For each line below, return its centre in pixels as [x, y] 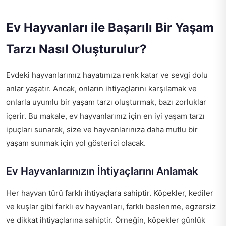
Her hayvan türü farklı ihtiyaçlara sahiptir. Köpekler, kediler [110, 193]
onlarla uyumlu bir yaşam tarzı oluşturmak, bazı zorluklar [106, 102]
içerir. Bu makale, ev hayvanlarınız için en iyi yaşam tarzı [105, 116]
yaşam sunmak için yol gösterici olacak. [76, 143]
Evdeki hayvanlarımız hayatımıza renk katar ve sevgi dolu [107, 75]
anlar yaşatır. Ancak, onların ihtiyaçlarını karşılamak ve [101, 89]
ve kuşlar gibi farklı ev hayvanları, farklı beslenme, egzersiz [111, 207]
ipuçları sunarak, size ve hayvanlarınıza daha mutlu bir [102, 130]
